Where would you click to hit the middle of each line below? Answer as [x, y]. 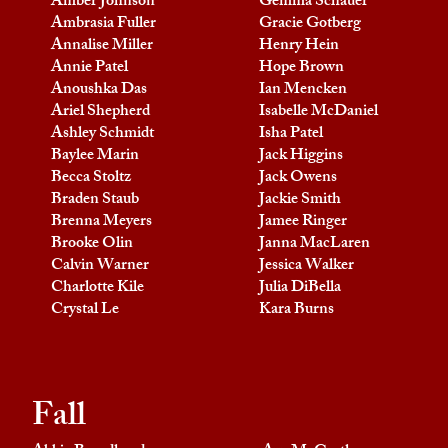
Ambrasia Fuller [103, 24]
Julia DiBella [300, 288]
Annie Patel [89, 68]
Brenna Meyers [101, 222]
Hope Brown [301, 68]
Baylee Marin [95, 156]
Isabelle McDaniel [318, 112]
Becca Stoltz [91, 178]
